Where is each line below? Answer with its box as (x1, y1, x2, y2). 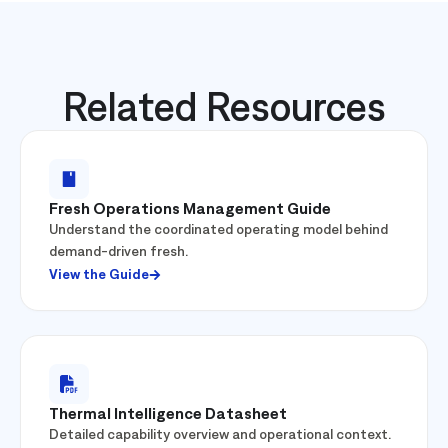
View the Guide (49, 266, 149, 283)
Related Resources (62, 83, 386, 130)
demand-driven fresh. (49, 243, 188, 260)
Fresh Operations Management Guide (49, 199, 331, 218)
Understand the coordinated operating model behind (49, 221, 388, 238)
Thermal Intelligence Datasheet (49, 404, 287, 423)
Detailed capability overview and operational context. (49, 426, 391, 443)
